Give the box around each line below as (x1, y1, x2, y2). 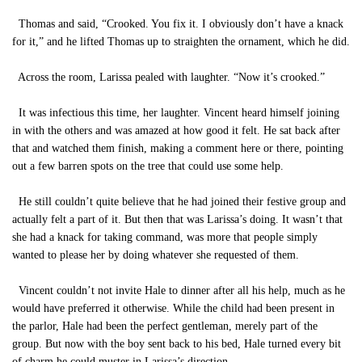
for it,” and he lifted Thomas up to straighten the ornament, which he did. (12, 36, 350, 48)
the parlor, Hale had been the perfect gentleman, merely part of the (12, 320, 318, 332)
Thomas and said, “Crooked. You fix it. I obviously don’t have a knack (12, 18, 343, 30)
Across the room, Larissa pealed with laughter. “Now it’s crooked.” (12, 71, 325, 83)
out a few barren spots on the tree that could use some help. (12, 160, 284, 172)
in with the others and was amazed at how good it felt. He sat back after (12, 124, 340, 137)
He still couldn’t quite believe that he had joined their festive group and (12, 196, 346, 208)
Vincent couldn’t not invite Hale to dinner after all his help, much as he (12, 284, 345, 297)
